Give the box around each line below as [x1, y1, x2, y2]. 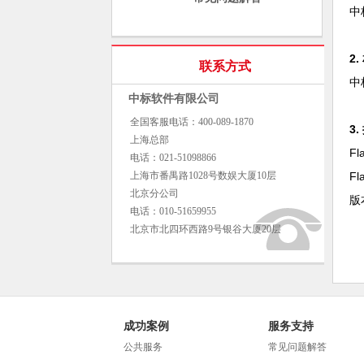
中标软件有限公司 [128, 93, 219, 105]
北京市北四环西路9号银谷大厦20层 [130, 223, 281, 235]
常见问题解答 [268, 341, 327, 353]
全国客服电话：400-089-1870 [130, 116, 253, 128]
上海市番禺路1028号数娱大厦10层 [130, 170, 276, 181]
